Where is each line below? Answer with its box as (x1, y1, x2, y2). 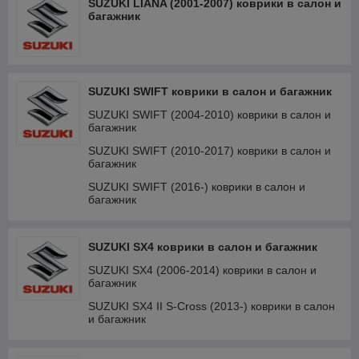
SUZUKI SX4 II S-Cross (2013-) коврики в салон (88, 300, 335, 313)
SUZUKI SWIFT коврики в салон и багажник (88, 85, 332, 98)
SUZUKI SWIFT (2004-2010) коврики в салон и (88, 108, 331, 121)
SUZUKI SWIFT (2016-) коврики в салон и (88, 180, 305, 193)
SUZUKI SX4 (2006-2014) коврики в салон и (88, 264, 317, 276)
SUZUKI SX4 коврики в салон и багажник (88, 240, 317, 253)
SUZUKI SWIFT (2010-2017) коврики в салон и (88, 144, 331, 157)
